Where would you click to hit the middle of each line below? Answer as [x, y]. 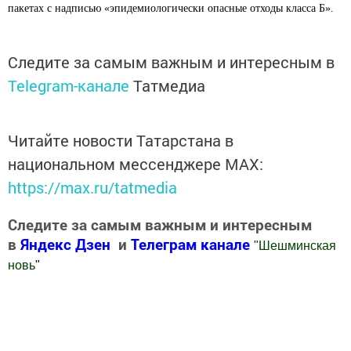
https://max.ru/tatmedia [92, 187]
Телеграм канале [192, 244]
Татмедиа [169, 85]
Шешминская [297, 246]
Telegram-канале [69, 85]
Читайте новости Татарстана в [121, 140]
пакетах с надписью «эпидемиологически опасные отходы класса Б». [171, 8]
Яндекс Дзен [65, 244]
